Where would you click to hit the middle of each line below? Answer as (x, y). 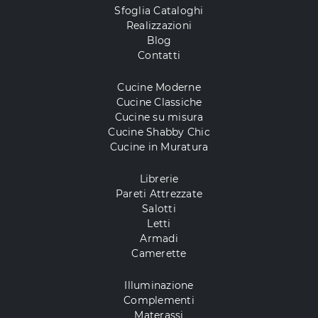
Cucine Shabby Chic (159, 132)
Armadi (159, 239)
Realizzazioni (159, 26)
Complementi (159, 301)
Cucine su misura (159, 117)
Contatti (159, 56)
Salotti (159, 209)
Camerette (159, 254)
